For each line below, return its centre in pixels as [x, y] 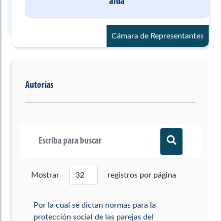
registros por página [142, 175]
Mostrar [45, 175]
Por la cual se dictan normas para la [95, 205]
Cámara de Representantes [158, 36]
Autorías [39, 85]
